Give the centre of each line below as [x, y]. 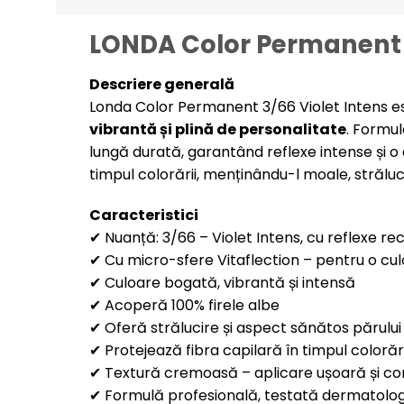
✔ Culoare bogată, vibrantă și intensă [222, 283]
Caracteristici [143, 216]
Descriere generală [161, 84]
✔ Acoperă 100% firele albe [184, 306]
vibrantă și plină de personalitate [217, 129]
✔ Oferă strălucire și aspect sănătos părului [245, 328]
